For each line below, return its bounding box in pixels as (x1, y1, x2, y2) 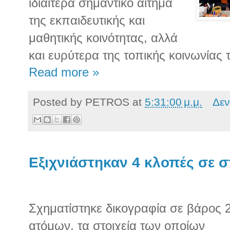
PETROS (85, 95, 129, 108)
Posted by (33, 95, 85, 108)
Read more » (29, 65, 99, 79)
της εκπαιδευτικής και (29, 13, 145, 27)
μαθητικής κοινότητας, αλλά (29, 30, 178, 45)
